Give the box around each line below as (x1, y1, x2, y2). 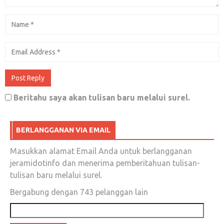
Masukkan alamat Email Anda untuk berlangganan (10, 146, 192, 156)
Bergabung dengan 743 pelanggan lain (10, 187, 148, 197)
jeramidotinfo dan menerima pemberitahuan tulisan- (10, 158, 200, 168)
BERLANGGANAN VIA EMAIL (16, 126, 110, 134)
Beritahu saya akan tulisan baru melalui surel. (13, 93, 190, 102)
